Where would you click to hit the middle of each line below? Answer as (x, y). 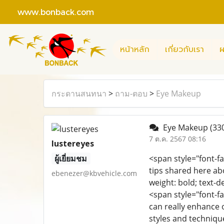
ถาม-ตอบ (131, 93)
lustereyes (73, 143)
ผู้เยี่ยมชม (71, 158)
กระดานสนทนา (79, 93)
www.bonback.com (51, 11)
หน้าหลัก (135, 49)
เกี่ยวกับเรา (184, 49)
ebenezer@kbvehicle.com (94, 173)
